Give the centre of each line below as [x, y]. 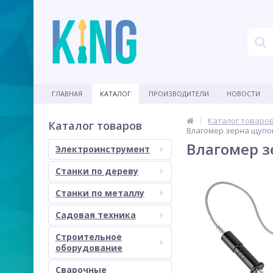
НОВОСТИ [243, 94]
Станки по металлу [100, 193]
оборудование [89, 248]
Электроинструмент [103, 149]
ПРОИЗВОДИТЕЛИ [179, 94]
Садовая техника [96, 215]
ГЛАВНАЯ [67, 94]
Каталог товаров [95, 126]
